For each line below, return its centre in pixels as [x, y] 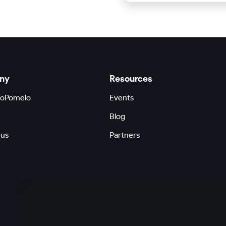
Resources [131, 78]
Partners [124, 135]
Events [121, 97]
